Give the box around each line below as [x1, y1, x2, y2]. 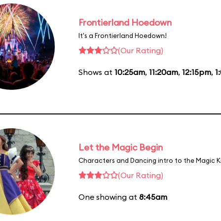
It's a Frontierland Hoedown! [78, 31, 167, 39]
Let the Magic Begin [78, 141, 163, 153]
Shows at [78, 67, 114, 77]
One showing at [78, 191, 139, 202]
